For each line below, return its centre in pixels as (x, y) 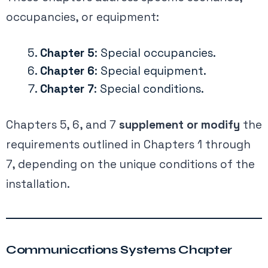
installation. (38, 184)
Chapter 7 (67, 89)
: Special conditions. (149, 89)
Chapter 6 (67, 71)
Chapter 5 (67, 53)
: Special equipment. (150, 71)
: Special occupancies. (155, 53)
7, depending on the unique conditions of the (130, 165)
